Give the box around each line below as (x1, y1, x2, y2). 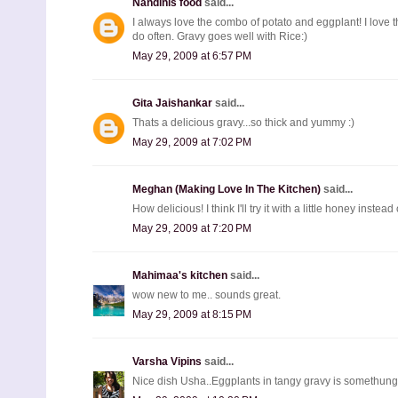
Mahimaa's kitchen (132, 268, 230, 282)
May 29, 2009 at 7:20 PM (132, 221, 251, 235)
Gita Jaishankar (132, 96, 215, 109)
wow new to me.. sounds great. (132, 288, 281, 301)
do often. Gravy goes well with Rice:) (132, 29, 307, 43)
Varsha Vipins (132, 354, 204, 368)
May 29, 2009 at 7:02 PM (132, 135, 251, 148)
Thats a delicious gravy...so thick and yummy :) (132, 115, 354, 129)
